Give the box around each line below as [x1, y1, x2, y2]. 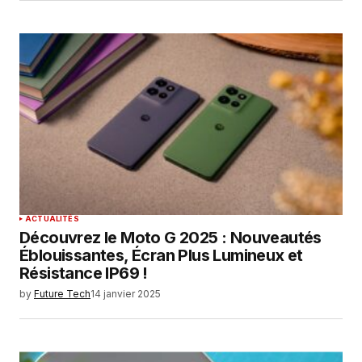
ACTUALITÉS [25, 214, 79, 224]
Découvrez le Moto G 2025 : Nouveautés [19, 228, 322, 248]
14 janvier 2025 [90, 288, 161, 301]
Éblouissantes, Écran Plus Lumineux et [19, 246, 303, 266]
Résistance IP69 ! [19, 263, 148, 284]
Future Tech [34, 288, 90, 301]
